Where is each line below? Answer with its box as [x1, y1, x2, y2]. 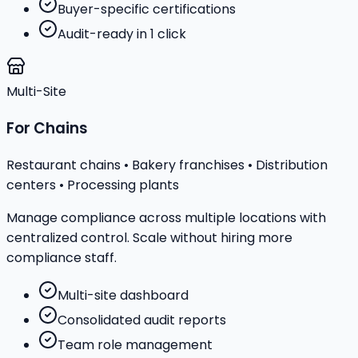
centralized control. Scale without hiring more [6, 228, 292, 247]
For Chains [6, 117, 88, 140]
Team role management [58, 335, 213, 354]
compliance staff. [6, 248, 117, 267]
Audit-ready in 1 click [58, 25, 186, 44]
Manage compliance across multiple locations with [6, 208, 326, 227]
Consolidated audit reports [58, 310, 226, 329]
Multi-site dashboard [58, 285, 189, 304]
